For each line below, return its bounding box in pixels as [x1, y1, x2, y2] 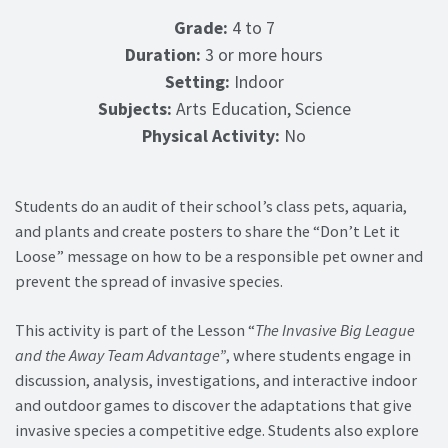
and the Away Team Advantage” [15, 344, 226, 365]
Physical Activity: [142, 124, 280, 147]
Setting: [164, 70, 230, 93]
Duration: [125, 43, 201, 66]
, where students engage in [226, 344, 411, 365]
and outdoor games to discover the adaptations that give [15, 394, 412, 415]
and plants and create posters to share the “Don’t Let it [15, 220, 400, 241]
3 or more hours [201, 43, 323, 66]
